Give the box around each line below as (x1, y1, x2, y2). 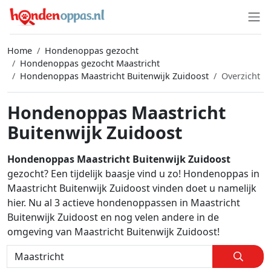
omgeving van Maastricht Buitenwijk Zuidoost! (7, 225, 220, 238)
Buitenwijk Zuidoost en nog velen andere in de (7, 211, 219, 224)
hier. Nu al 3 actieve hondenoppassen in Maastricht (7, 196, 240, 209)
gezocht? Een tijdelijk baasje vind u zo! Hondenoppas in (7, 167, 260, 180)
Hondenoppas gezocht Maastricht (20, 57, 160, 69)
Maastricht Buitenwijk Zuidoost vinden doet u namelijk (7, 181, 256, 195)
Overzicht (221, 70, 260, 82)
